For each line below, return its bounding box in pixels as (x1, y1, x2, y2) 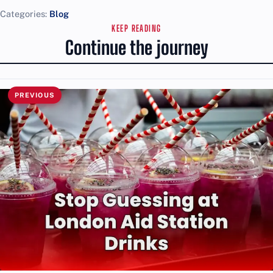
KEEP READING (112, 23, 161, 34)
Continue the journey (65, 37, 208, 60)
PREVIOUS (14, 91, 55, 99)
